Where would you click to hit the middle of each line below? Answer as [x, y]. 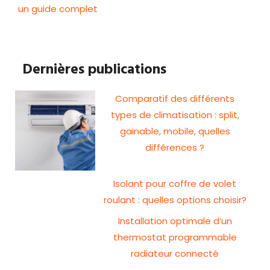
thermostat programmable [175, 237]
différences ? [175, 147]
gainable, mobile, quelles [175, 131]
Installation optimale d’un [175, 221]
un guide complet [58, 9]
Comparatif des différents [175, 99]
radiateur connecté [175, 253]
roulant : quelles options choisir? [175, 199]
